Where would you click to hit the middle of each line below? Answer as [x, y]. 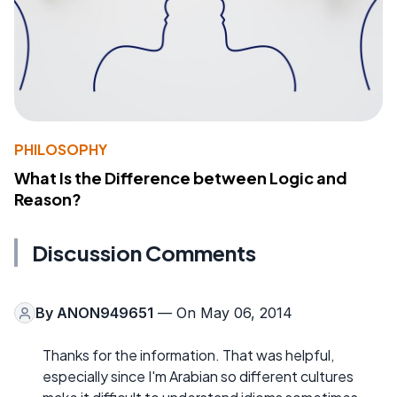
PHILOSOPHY [61, 150]
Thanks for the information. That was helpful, [188, 355]
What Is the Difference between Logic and [181, 178]
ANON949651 [105, 313]
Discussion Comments [144, 253]
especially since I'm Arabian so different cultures [198, 377]
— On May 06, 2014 [223, 313]
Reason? [48, 199]
